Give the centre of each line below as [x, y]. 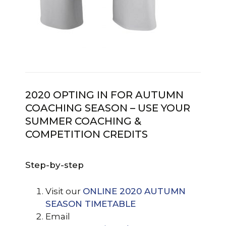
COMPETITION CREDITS [87, 134]
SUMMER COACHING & [83, 121]
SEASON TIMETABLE [91, 204]
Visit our [64, 191]
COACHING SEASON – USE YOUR [108, 108]
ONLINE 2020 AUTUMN [134, 191]
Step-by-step [54, 165]
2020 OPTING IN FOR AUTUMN [104, 95]
